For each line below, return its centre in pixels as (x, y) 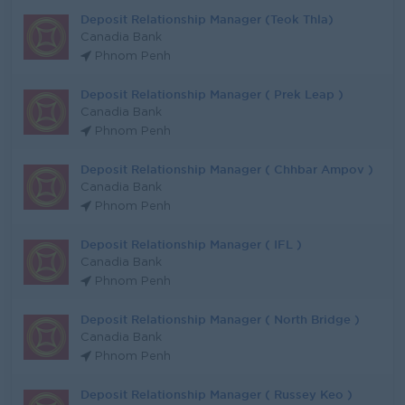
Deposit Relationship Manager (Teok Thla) (207, 19)
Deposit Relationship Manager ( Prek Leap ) (212, 94)
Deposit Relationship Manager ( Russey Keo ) (217, 394)
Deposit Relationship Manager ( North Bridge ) (220, 319)
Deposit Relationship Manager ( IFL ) (191, 244)
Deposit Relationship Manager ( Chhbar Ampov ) (227, 169)
